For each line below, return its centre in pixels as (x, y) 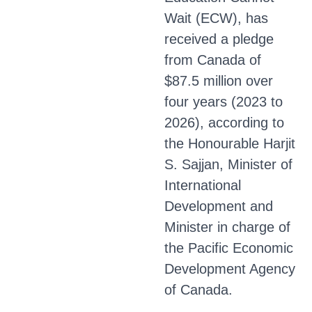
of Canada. (198, 290)
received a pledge (219, 39)
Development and (219, 206)
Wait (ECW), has (216, 18)
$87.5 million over (219, 81)
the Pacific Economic (229, 248)
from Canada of (213, 60)
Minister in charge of (227, 227)
